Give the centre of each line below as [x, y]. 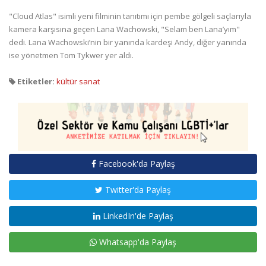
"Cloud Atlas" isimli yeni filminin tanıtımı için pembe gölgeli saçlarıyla [130, 16]
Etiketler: [35, 81]
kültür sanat [78, 81]
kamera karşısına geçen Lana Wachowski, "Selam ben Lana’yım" [124, 29]
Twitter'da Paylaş [137, 189]
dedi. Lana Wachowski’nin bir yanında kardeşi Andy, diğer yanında [128, 42]
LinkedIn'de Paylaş [137, 216]
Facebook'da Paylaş [135, 163]
